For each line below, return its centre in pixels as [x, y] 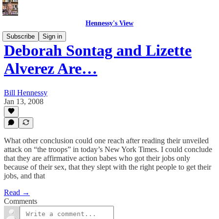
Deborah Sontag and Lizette [98, 51]
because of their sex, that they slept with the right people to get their [108, 167]
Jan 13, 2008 [24, 101]
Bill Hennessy [26, 92]
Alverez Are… [51, 69]
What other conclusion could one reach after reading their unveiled [106, 141]
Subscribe [21, 36]
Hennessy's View [109, 23]
